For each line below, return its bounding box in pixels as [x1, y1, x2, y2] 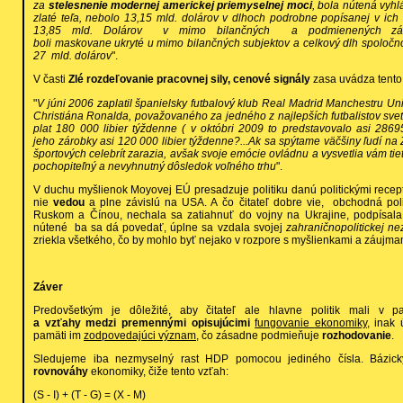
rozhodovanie [322, 329, 391, 343]
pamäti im [33, 329, 84, 343]
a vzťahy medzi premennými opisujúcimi [33, 317, 255, 330]
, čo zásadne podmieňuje [196, 329, 322, 343]
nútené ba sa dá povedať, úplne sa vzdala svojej [33, 220, 286, 234]
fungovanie [255, 317, 315, 330]
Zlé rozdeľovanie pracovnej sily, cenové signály [68, 73, 310, 86]
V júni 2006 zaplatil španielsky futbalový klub [37, 96, 262, 110]
